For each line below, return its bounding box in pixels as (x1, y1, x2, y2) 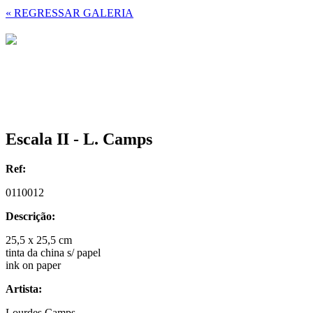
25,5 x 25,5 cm (6, 233, 72, 246)
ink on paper (6, 259, 61, 271)
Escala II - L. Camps (6, 129, 152, 148)
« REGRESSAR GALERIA (6, 7, 133, 19)
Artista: (6, 282, 42, 295)
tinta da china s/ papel (6, 246, 101, 259)
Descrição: (6, 210, 55, 222)
